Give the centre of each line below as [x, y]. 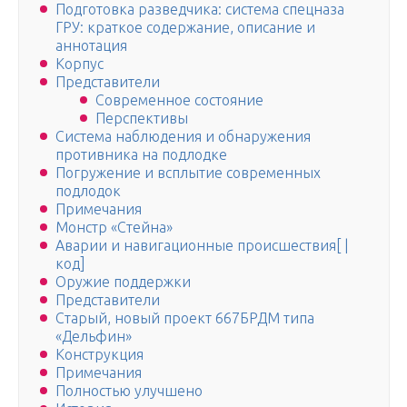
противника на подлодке [141, 155]
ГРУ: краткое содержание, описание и [185, 28]
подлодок [88, 191]
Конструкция [99, 355]
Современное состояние [179, 100]
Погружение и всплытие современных [188, 173]
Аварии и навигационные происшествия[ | [202, 246]
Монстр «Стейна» [114, 228]
